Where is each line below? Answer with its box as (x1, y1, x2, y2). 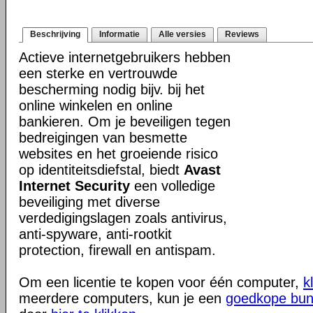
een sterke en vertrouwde (19, 66, 177, 81)
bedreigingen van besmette (19, 130, 187, 145)
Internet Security (19, 178, 130, 194)
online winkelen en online (19, 98, 173, 113)
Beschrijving (30, 29, 80, 39)
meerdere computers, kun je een (19, 291, 226, 306)
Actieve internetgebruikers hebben (19, 50, 231, 65)
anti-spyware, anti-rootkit (19, 226, 172, 242)
